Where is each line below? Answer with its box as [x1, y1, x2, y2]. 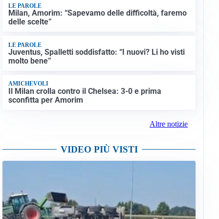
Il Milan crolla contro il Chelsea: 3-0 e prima [8, 86, 161, 96]
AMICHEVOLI [8, 80, 48, 88]
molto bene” [8, 56, 51, 66]
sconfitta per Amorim [8, 95, 83, 105]
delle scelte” [8, 17, 52, 27]
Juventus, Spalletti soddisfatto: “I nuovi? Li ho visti [8, 47, 185, 57]
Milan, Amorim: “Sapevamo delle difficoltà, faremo [8, 8, 187, 18]
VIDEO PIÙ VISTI [60, 144, 138, 154]
